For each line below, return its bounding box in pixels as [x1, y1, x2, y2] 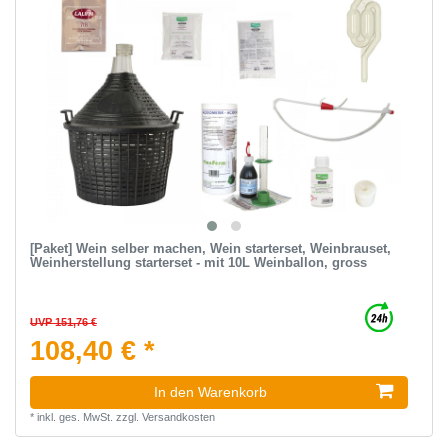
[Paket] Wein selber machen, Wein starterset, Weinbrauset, [29, 241, 391, 257]
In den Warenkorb [154, 384, 267, 401]
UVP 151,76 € [29, 316, 97, 329]
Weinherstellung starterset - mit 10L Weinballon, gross [29, 255, 367, 271]
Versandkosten [141, 411, 215, 424]
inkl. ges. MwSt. [36, 411, 113, 424]
